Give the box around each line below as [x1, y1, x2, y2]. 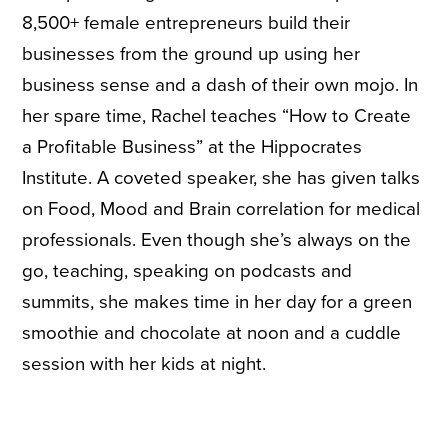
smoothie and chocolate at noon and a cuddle [22, 321, 402, 344]
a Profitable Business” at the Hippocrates [22, 135, 363, 158]
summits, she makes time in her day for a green [22, 290, 413, 313]
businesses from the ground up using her [22, 42, 361, 65]
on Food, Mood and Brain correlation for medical [22, 197, 421, 220]
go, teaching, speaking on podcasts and [22, 259, 353, 282]
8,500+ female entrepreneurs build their [22, 11, 351, 34]
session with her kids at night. [22, 352, 267, 375]
